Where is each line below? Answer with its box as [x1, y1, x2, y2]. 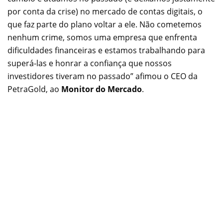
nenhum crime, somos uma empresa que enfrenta [7, 32, 197, 43]
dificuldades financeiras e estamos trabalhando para [7, 45, 205, 56]
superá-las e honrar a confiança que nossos [7, 58, 172, 69]
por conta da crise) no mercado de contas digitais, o [7, 6, 203, 17]
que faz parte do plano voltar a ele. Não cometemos [7, 19, 202, 30]
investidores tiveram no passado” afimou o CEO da [7, 71, 198, 82]
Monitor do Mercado [61, 84, 142, 95]
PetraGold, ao [7, 84, 61, 95]
